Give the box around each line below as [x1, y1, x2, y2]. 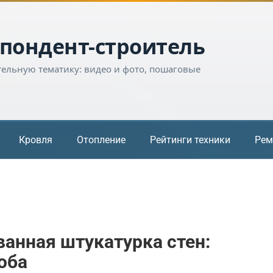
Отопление [77, 133, 126, 146]
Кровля [19, 133, 52, 146]
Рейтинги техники [150, 133, 230, 146]
